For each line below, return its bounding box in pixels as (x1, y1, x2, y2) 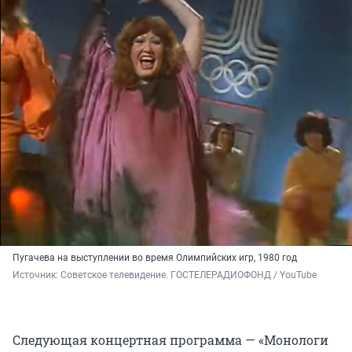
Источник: (13, 269, 60, 281)
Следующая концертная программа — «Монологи (13, 332, 328, 349)
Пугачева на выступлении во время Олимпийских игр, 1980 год (13, 252, 297, 264)
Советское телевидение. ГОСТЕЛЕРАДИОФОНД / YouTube (60, 269, 317, 281)
